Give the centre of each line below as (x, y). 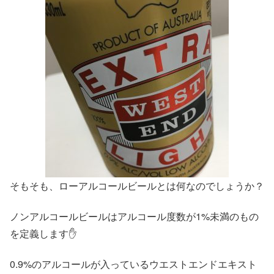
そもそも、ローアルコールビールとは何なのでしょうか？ (137, 185)
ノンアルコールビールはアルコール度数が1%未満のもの (134, 216)
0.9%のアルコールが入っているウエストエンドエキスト (133, 264)
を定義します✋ (43, 233)
